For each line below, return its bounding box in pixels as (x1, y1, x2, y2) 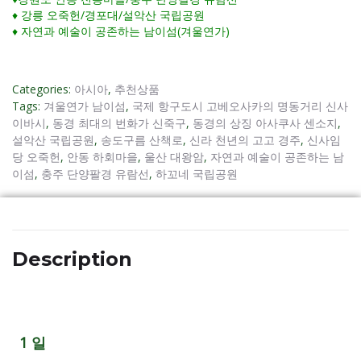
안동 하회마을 (67, 148, 138, 164)
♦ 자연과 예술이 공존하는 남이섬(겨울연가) (12, 23, 230, 39)
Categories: (12, 81, 74, 97)
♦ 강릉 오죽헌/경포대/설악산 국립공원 (12, 6, 205, 23)
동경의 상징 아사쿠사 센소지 (193, 114, 338, 131)
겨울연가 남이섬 (44, 98, 126, 114)
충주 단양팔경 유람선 (41, 165, 149, 181)
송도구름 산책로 (101, 131, 183, 147)
